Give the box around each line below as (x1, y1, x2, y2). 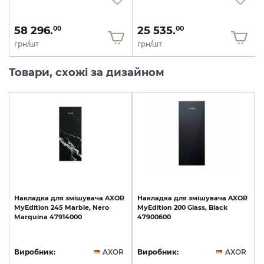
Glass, (187, 203, 207, 212)
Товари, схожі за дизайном (9, 66, 164, 80)
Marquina (14, 213, 48, 222)
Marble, (65, 203, 91, 212)
